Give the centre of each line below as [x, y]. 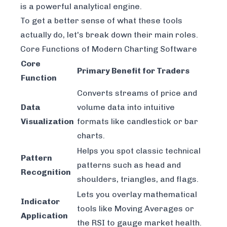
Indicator [40, 202]
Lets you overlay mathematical [137, 195]
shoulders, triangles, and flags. [138, 179]
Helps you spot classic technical [139, 151]
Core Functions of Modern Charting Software [109, 49]
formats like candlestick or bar [138, 122]
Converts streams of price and [137, 93]
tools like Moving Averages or [136, 209]
